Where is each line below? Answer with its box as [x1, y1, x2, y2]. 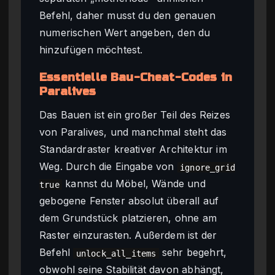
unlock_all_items [76, 248, 157, 258]
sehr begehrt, [158, 246, 227, 259]
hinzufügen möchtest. [39, 44, 143, 56]
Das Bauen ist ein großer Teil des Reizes [39, 109, 230, 122]
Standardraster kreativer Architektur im [39, 143, 227, 156]
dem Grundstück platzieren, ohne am [39, 212, 217, 225]
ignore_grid [180, 162, 235, 172]
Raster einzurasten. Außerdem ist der [39, 229, 217, 242]
